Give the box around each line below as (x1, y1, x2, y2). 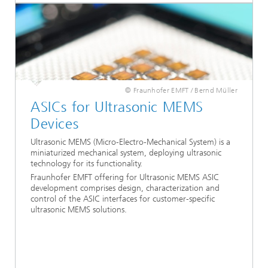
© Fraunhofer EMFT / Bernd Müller (125, 86, 237, 95)
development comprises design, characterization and (31, 182, 220, 193)
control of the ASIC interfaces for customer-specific (31, 193, 215, 204)
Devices (31, 115, 79, 132)
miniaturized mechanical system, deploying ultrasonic (31, 147, 221, 158)
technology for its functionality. (31, 158, 142, 169)
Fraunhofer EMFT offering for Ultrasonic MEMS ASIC (31, 172, 219, 182)
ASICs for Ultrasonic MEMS (31, 98, 204, 115)
